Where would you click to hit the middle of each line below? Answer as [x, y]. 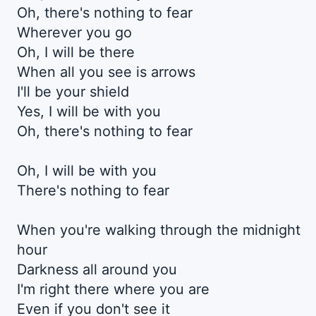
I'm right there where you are [113, 290]
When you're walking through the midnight [159, 230]
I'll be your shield [73, 92]
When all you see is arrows [106, 72]
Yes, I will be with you [89, 112]
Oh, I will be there [76, 53]
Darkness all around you [97, 270]
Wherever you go [74, 33]
